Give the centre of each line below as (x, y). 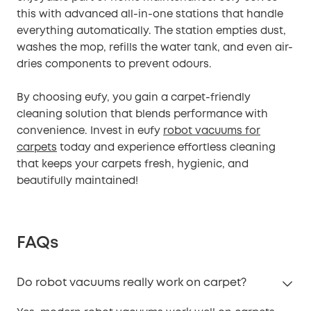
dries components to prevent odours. (114, 64)
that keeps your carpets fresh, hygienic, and (133, 164)
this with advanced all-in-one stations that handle (150, 14)
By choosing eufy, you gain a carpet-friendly (134, 98)
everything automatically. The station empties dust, (151, 31)
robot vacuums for (212, 131)
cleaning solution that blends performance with (142, 114)
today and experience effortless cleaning (166, 148)
